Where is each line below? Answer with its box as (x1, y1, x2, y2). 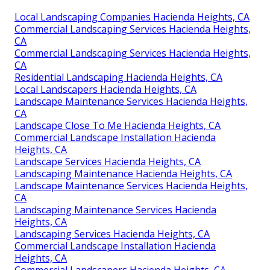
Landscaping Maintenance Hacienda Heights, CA (14, 167, 232, 181)
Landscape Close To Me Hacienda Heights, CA (14, 119, 221, 133)
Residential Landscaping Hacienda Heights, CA (14, 71, 222, 84)
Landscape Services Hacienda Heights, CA (14, 155, 201, 169)
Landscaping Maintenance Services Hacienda (14, 203, 216, 217)
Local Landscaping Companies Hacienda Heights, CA (14, 10, 250, 24)
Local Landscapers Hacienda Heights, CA (14, 83, 196, 96)
